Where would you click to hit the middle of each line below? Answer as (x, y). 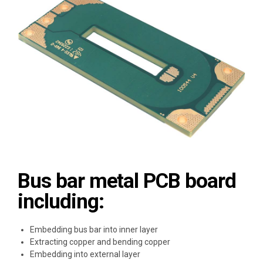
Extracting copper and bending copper (100, 242)
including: (61, 202)
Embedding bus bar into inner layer (94, 230)
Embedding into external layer (85, 254)
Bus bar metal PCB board (127, 181)
